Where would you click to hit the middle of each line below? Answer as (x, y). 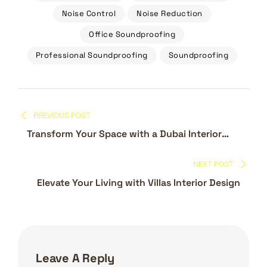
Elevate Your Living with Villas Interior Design (139, 183)
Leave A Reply (75, 258)
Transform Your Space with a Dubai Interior (124, 134)
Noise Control (89, 13)
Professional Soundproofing (91, 55)
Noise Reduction (170, 13)
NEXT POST (213, 164)
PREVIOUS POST (62, 115)
